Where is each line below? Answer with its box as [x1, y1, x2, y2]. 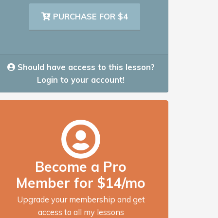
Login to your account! [37, 74, 125, 85]
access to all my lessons [37, 206, 124, 217]
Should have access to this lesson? [15, 61, 155, 72]
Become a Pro [35, 158, 127, 175]
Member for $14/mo [16, 174, 145, 191]
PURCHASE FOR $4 [51, 11, 128, 21]
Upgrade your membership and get [17, 194, 145, 204]
